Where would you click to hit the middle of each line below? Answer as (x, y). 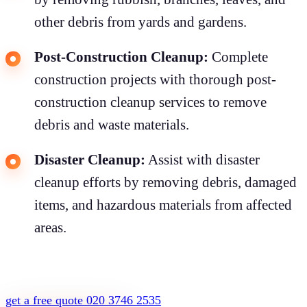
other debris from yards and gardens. (140, 22)
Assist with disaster (202, 159)
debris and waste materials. (112, 124)
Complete (238, 57)
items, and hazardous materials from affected (163, 205)
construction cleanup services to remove (150, 102)
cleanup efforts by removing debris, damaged (165, 182)
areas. (50, 227)
